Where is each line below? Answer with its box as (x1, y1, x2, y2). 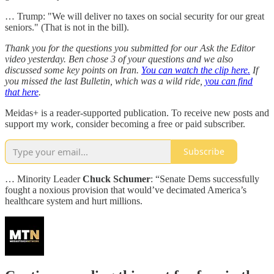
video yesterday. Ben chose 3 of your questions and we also (5, 53, 233, 64)
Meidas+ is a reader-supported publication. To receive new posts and (5, 107, 269, 118)
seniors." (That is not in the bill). (5, 21, 129, 32)
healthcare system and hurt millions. (5, 195, 143, 206)
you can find (205, 75, 253, 86)
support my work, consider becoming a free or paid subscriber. (5, 118, 245, 129)
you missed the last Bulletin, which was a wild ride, (5, 75, 205, 86)
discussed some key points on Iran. (5, 64, 141, 75)
